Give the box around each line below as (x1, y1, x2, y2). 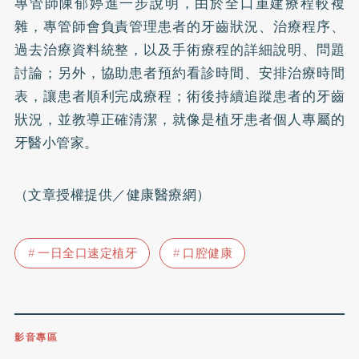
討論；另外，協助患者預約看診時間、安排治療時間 (14, 62, 345, 83)
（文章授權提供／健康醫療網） (14, 184, 215, 205)
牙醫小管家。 (14, 131, 99, 153)
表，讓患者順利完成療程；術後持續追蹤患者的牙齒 (14, 85, 345, 107)
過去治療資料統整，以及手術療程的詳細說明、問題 (14, 38, 345, 60)
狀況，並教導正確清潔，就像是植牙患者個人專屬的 (14, 108, 345, 130)
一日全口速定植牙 (38, 244, 138, 264)
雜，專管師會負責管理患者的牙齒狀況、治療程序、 (14, 15, 345, 37)
